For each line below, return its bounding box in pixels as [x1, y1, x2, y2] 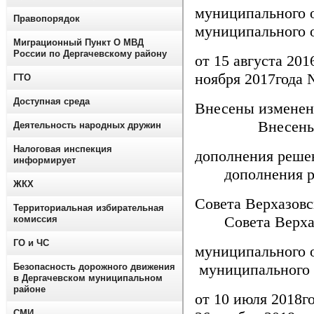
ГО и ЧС [13, 238, 49, 248]
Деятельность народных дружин [13, 120, 161, 130]
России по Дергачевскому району [13, 48, 167, 59]
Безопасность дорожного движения [13, 261, 175, 272]
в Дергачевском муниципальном [13, 273, 163, 283]
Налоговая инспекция [13, 144, 112, 154]
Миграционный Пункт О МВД [13, 37, 144, 48]
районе [13, 284, 46, 294]
